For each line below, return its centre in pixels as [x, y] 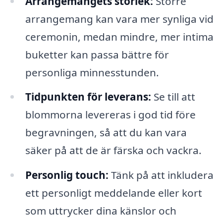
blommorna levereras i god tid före [110, 115]
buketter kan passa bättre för [97, 54]
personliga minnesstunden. [92, 72]
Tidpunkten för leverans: [88, 97]
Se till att [173, 97]
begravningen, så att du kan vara [106, 133]
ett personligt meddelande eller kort [113, 193]
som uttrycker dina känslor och [101, 211]
